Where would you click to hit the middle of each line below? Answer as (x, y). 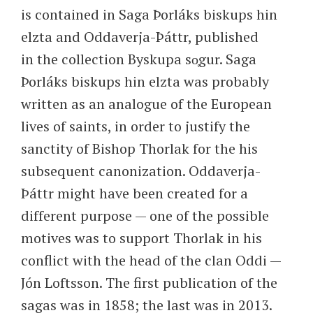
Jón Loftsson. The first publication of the (149, 283)
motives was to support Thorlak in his (141, 238)
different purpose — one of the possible (145, 216)
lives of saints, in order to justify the (136, 126)
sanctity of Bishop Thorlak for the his (139, 148)
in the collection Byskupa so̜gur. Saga (139, 59)
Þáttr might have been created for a (134, 193)
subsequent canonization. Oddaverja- (141, 171)
